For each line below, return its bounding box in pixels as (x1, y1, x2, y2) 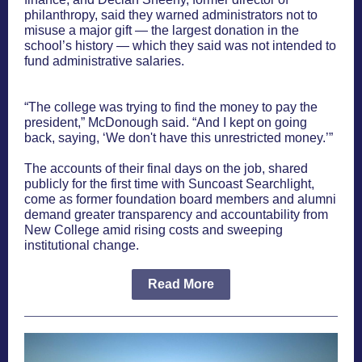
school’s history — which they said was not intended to (24, 39, 336, 53)
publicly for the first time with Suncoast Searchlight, (24, 177, 314, 191)
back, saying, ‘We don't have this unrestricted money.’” (24, 131, 333, 145)
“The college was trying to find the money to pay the (24, 100, 318, 114)
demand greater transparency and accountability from (24, 208, 328, 221)
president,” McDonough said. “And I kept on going (24, 116, 307, 129)
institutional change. (24, 238, 139, 252)
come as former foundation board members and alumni (24, 192, 336, 206)
